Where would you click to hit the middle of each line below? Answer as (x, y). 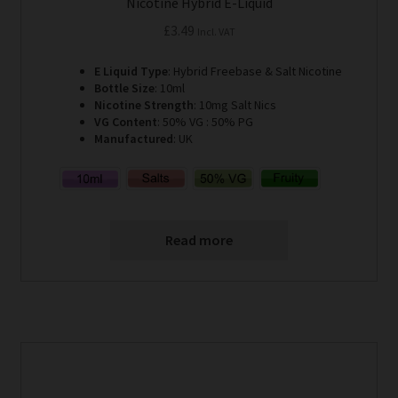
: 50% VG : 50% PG (205, 121)
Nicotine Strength (143, 104)
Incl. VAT (216, 31)
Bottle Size (124, 88)
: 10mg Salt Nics (235, 104)
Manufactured (133, 138)
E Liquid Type (131, 71)
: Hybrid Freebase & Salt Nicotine (255, 71)
